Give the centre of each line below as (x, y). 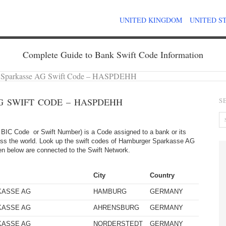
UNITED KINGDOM (151, 20)
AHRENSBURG (116, 208)
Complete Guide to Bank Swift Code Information (113, 54)
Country (162, 176)
